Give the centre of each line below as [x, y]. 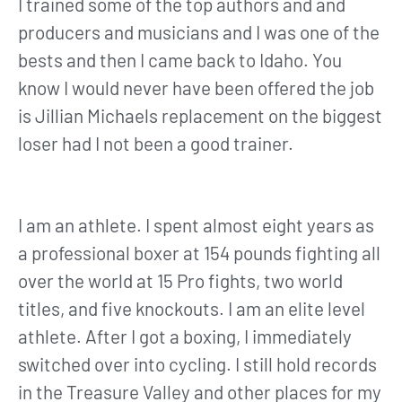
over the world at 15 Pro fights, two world [180, 281]
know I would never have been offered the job [196, 88]
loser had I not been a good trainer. [156, 144]
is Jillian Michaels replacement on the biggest [200, 116]
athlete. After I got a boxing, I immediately [185, 336]
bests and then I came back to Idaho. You [180, 60]
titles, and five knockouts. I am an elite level [192, 309]
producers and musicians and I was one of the [199, 32]
